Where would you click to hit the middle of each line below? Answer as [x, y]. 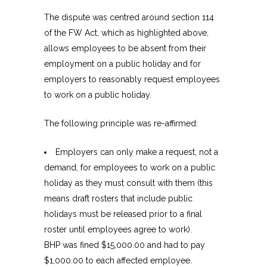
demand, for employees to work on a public [130, 168]
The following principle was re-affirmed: [121, 124]
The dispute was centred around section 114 [129, 18]
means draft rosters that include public [118, 199]
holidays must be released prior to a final [123, 214]
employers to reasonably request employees [132, 80]
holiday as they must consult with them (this [128, 183]
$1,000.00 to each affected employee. [118, 261]
